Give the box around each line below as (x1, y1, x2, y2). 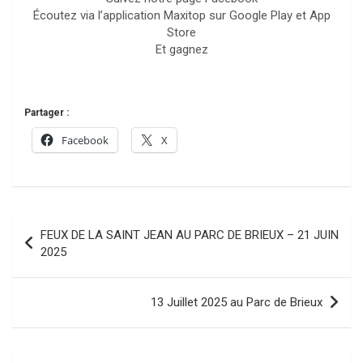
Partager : (24, 107, 69, 119)
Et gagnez (155, 42, 208, 58)
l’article (11, 263, 82, 287)
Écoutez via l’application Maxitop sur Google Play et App (32, 8, 331, 23)
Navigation (11, 211, 110, 235)
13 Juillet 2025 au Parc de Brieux (151, 295, 322, 310)
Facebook (62, 133, 109, 148)
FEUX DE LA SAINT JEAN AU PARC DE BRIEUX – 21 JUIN (41, 228, 339, 243)
